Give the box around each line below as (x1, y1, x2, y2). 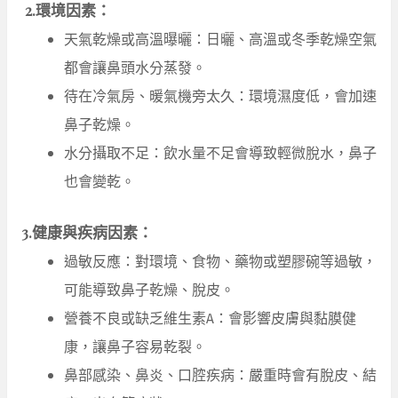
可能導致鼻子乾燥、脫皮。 (64, 279, 235, 299)
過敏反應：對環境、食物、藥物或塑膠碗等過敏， (64, 251, 377, 271)
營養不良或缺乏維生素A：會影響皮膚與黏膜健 (64, 307, 356, 328)
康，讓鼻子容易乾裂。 (64, 336, 206, 356)
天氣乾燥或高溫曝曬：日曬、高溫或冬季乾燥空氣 (64, 28, 377, 49)
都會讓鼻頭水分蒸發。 (64, 57, 206, 77)
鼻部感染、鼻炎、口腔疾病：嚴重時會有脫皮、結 (64, 364, 377, 385)
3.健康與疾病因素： (21, 221, 153, 242)
